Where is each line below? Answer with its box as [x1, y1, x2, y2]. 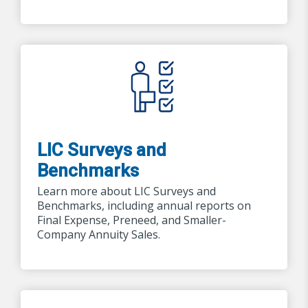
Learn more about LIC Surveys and [37, 183, 216, 199]
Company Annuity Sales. [37, 226, 160, 242]
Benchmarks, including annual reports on [37, 197, 251, 213]
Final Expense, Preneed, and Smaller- [37, 212, 226, 228]
